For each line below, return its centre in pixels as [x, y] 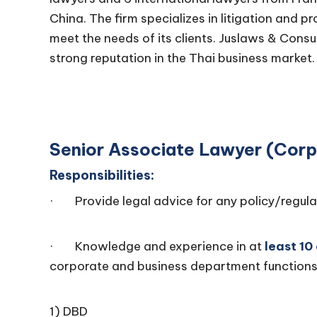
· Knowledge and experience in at [157, 246]
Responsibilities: [102, 175]
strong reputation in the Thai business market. [182, 58]
